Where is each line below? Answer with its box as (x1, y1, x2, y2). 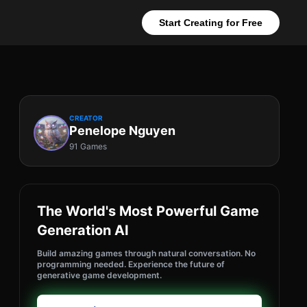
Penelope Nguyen (69, 123, 175, 138)
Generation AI (37, 222, 129, 238)
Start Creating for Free (159, 17, 262, 28)
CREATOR (69, 114, 103, 122)
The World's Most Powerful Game (37, 203, 259, 219)
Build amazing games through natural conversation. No (37, 248, 256, 258)
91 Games (69, 141, 107, 151)
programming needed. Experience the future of (37, 259, 225, 269)
